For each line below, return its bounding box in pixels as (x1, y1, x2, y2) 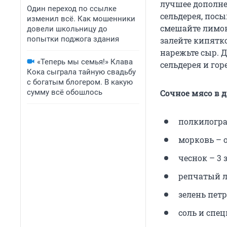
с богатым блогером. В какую (27, 78, 133, 87)
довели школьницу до (27, 24, 107, 33)
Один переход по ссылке (27, 4, 117, 13)
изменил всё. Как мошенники (27, 14, 135, 23)
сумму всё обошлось (27, 88, 102, 97)
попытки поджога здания (27, 34, 119, 44)
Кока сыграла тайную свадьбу (27, 67, 136, 77)
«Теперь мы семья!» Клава (37, 57, 133, 66)
